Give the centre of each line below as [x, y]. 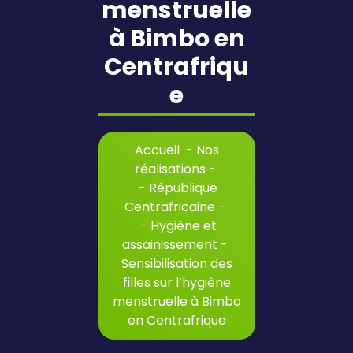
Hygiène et [183, 226]
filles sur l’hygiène [176, 282]
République [183, 188]
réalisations [170, 169]
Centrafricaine [170, 207]
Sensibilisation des [176, 264]
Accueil [157, 150]
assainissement [170, 245]
